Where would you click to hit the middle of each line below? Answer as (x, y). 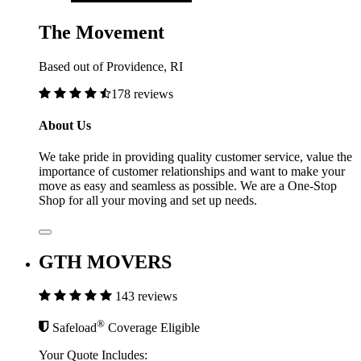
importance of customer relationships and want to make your (192, 172)
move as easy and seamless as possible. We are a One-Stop (188, 186)
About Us (65, 126)
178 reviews (142, 93)
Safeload (75, 327)
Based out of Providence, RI (111, 66)
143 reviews (146, 297)
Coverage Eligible (152, 327)
